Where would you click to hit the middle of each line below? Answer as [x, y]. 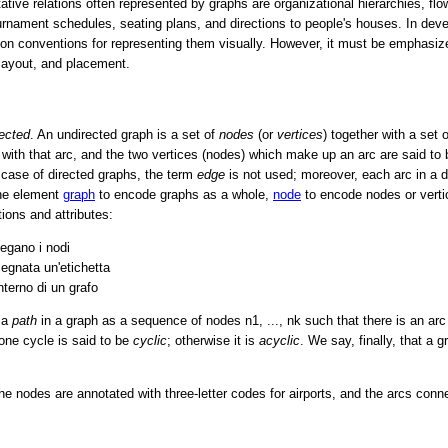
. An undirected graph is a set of [124, 135]
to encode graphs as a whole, [184, 195]
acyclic [279, 340]
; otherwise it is [213, 340]
